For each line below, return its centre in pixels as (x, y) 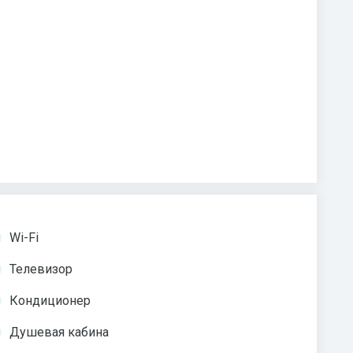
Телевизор (41, 269)
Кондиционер (50, 301)
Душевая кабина (59, 333)
